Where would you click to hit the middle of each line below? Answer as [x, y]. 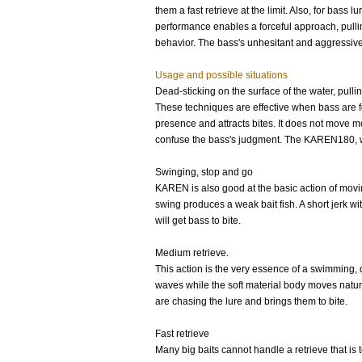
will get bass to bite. [198, 221]
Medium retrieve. [192, 253]
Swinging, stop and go [204, 172]
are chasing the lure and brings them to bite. [251, 301]
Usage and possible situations [221, 75]
